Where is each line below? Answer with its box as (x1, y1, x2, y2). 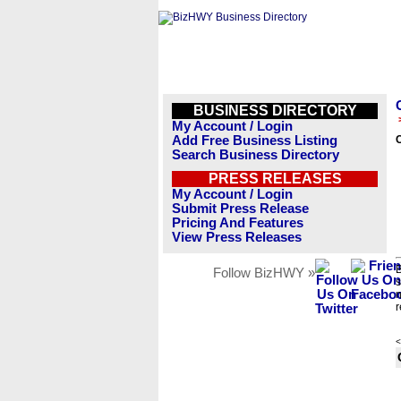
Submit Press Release (172, 201, 309, 216)
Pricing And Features (172, 216, 303, 230)
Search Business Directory (172, 148, 339, 162)
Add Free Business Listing (172, 133, 337, 148)
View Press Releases (172, 230, 302, 244)
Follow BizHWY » (213, 266, 315, 280)
